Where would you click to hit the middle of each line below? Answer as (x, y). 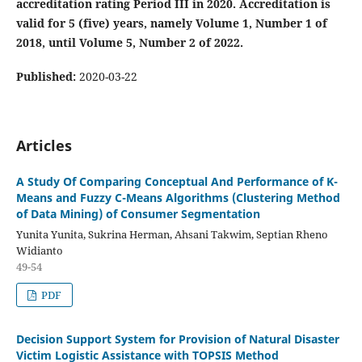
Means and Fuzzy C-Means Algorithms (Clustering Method (178, 198)
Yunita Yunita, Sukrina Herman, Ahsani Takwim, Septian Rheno (172, 234)
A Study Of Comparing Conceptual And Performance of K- (177, 182)
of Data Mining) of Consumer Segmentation (138, 214)
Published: (47, 76)
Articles (44, 145)
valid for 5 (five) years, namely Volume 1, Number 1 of (171, 23)
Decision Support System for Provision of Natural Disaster (177, 339)
